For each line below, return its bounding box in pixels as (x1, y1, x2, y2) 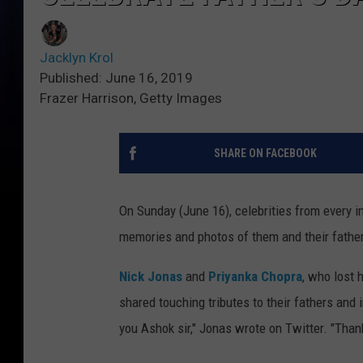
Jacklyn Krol (40, 49, 113, 66)
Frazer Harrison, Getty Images (40, 90, 222, 107)
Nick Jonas (119, 268, 182, 285)
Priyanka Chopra (208, 268, 302, 285)
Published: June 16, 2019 (40, 70, 193, 87)
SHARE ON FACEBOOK (213, 147, 317, 160)
